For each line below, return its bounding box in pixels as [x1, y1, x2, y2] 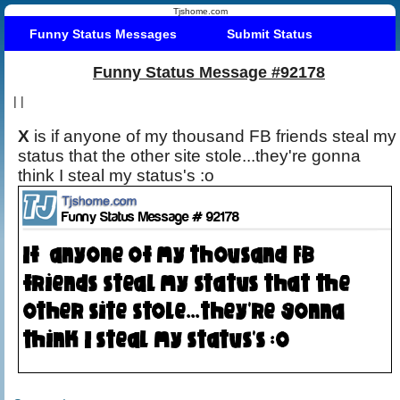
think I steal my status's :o [18, 165, 219, 185]
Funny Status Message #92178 [93, 62, 325, 81]
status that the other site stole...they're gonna [18, 146, 361, 165]
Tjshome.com [172, 6, 228, 16]
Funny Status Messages [29, 26, 177, 41]
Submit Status [227, 26, 312, 41]
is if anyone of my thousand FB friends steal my [34, 126, 63, 146]
